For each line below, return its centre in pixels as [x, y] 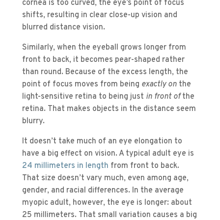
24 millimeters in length [65, 166]
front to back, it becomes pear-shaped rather [103, 60]
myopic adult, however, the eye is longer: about [107, 203]
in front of [163, 97]
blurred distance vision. [63, 28]
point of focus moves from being [82, 85]
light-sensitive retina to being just [84, 97]
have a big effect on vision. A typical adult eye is [108, 154]
